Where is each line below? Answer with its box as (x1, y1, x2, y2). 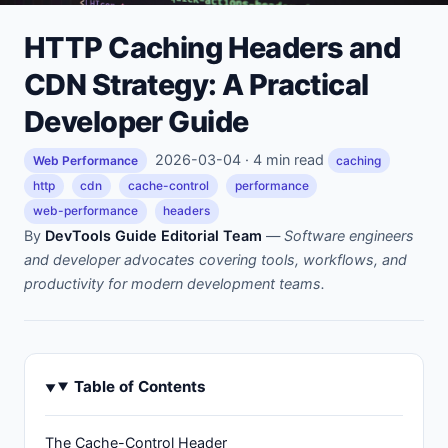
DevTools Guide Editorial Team (45, 226, 262, 244)
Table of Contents (74, 376, 207, 396)
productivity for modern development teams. (24, 274, 325, 292)
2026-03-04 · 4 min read (150, 150, 328, 168)
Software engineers (284, 226, 414, 244)
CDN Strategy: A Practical (24, 66, 369, 102)
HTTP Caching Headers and (24, 29, 401, 65)
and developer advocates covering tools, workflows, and (24, 250, 407, 268)
